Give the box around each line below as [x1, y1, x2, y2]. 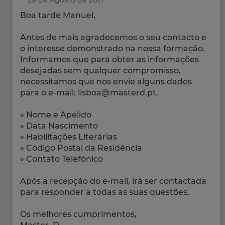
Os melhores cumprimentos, [20, 209, 137, 219]
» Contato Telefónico [20, 154, 103, 164]
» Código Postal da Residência [20, 143, 142, 153]
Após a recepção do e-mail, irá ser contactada [20, 176, 206, 186]
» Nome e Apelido [20, 110, 91, 120]
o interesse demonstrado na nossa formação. [20, 44, 205, 54]
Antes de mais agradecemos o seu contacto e [20, 33, 206, 43]
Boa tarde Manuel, [20, 11, 95, 21]
